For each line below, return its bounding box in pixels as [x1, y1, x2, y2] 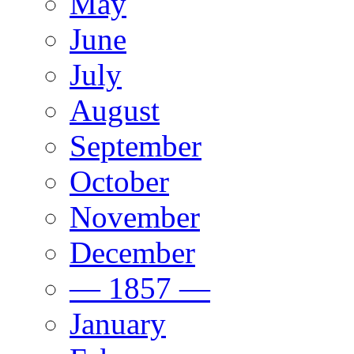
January [70, 307, 166, 341]
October [70, 164, 169, 198]
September [70, 129, 201, 163]
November [70, 200, 200, 234]
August [70, 93, 160, 127]
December [70, 235, 195, 269]
